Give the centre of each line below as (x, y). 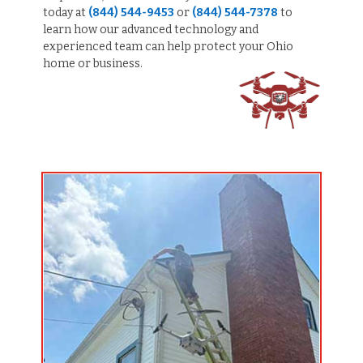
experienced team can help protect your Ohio (168, 46)
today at (65, 12)
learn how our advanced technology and (150, 29)
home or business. (92, 63)
